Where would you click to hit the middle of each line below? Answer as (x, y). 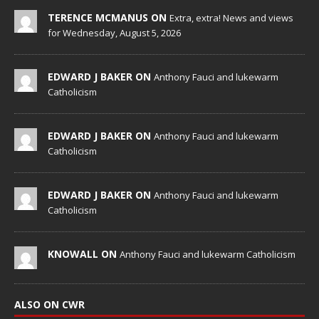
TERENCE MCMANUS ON (109, 17)
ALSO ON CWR (49, 304)
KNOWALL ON (84, 253)
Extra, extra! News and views (231, 17)
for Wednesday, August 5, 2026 (114, 32)
